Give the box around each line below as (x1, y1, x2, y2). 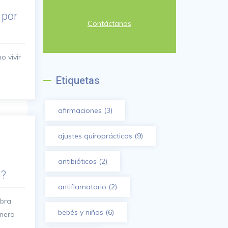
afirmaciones (58, 106, 102, 115)
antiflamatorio (58, 182, 106, 191)
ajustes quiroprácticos (58, 131, 132, 140)
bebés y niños (58, 208, 103, 217)
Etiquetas (55, 74, 100, 87)
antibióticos (58, 157, 97, 166)
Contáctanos (87, 19, 131, 28)
